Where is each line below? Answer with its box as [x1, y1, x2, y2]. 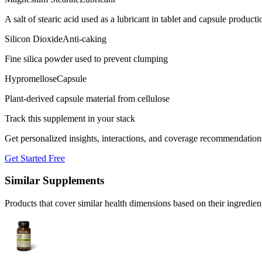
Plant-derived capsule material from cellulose [5, 93, 170, 104]
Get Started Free [5, 153, 65, 163]
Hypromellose [5, 73, 57, 84]
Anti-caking [63, 33, 106, 44]
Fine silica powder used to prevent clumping [5, 53, 168, 64]
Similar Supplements [5, 174, 104, 187]
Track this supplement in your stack [5, 113, 135, 123]
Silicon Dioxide [5, 33, 63, 44]
